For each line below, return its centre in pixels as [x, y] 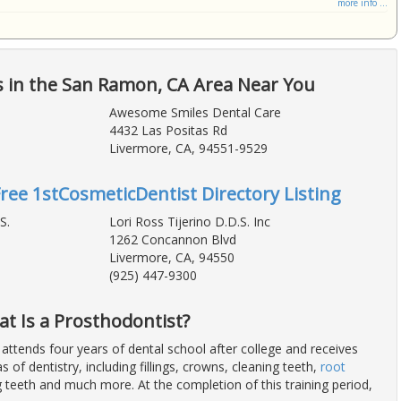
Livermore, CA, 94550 [171, 258]
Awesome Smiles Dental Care [195, 113]
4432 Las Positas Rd [168, 131]
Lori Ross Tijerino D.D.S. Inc [189, 222]
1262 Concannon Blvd [172, 240]
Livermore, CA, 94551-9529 [188, 149]
